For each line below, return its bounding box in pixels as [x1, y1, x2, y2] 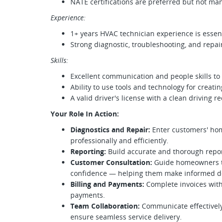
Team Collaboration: [70, 201, 140, 211]
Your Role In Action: [51, 109, 119, 118]
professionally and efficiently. [70, 136, 168, 145]
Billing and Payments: [70, 179, 144, 189]
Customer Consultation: [70, 158, 152, 167]
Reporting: [70, 147, 106, 156]
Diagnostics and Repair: [70, 125, 150, 134]
